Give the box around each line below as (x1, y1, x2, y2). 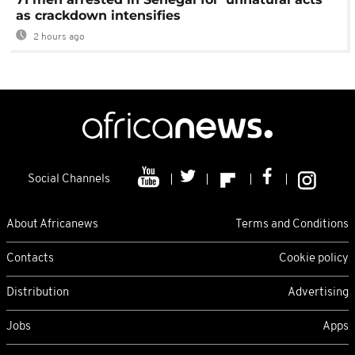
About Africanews (6, 218, 98, 231)
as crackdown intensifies (16, 8, 181, 24)
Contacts (6, 252, 54, 265)
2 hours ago (31, 32, 85, 43)
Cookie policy (279, 252, 349, 265)
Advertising (288, 286, 349, 299)
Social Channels (28, 174, 110, 186)
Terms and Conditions (235, 218, 349, 231)
